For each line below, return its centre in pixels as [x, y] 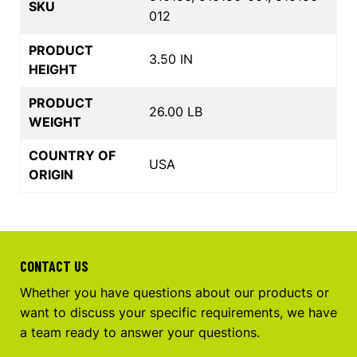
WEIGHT [55, 122]
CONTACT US [54, 266]
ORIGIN [51, 174]
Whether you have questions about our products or [175, 292]
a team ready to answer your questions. [140, 332]
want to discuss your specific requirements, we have [178, 312]
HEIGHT [53, 69]
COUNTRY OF [72, 155]
